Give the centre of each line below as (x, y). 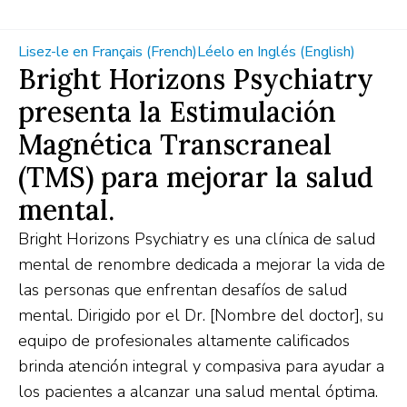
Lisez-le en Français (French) (108, 52)
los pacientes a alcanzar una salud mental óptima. (198, 392)
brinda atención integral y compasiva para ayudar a (201, 366)
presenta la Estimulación (177, 112)
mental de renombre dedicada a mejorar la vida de (202, 264)
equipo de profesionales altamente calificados (184, 341)
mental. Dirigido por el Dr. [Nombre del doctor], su (201, 315)
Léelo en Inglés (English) (276, 52)
